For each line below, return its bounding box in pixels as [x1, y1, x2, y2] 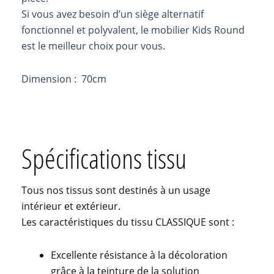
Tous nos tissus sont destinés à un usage [21, 183, 210, 198]
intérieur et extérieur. [21, 199, 120, 213]
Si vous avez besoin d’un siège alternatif [21, 7, 204, 21]
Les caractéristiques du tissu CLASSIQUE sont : [21, 215, 234, 229]
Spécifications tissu [21, 140, 187, 177]
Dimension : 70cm [21, 72, 106, 86]
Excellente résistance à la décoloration [51, 248, 228, 262]
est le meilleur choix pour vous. [21, 39, 165, 53]
